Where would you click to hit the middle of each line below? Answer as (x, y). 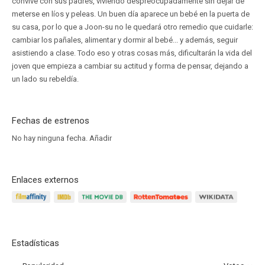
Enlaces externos (45, 180)
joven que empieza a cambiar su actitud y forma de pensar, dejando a (130, 66)
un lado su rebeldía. (45, 79)
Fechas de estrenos (51, 121)
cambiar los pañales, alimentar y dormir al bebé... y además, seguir (125, 40)
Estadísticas (35, 243)
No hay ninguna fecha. (51, 138)
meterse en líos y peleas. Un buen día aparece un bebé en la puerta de (131, 14)
